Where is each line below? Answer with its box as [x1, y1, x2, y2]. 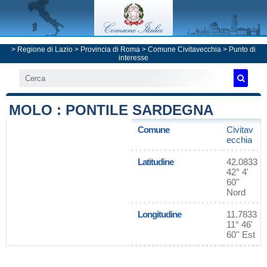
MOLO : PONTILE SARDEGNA [9, 102, 213, 118]
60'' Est [226, 229, 255, 240]
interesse [119, 54, 148, 62]
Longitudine [138, 209, 181, 219]
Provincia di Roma [80, 45, 140, 54]
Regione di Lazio [17, 45, 73, 54]
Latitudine [138, 157, 173, 167]
